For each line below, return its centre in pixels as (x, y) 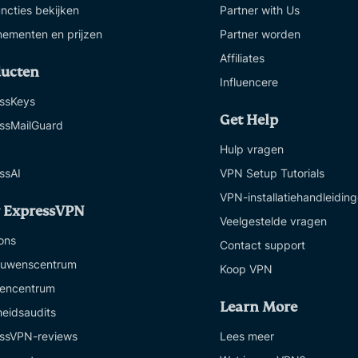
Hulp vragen (252, 149)
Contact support (263, 245)
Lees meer (247, 336)
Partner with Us (260, 10)
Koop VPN (246, 269)
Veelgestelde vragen (273, 221)
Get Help (249, 120)
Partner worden (260, 34)
